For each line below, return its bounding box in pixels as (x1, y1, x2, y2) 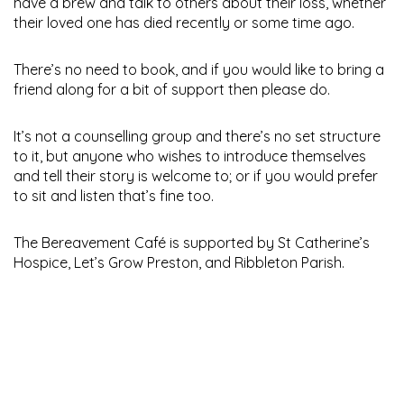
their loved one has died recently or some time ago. (14, 13, 354, 32)
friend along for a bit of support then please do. (14, 79, 330, 98)
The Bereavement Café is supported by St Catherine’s (14, 233, 370, 252)
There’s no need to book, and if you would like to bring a (14, 60, 384, 78)
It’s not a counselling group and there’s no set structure (14, 126, 381, 145)
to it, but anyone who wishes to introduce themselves (14, 146, 366, 165)
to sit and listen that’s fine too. (14, 186, 214, 205)
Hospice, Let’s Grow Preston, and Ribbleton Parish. (14, 252, 344, 271)
